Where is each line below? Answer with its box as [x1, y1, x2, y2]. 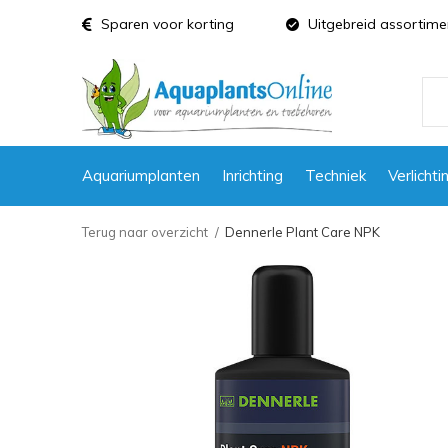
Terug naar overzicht [82, 224, 208, 240]
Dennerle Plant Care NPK [225, 224, 380, 240]
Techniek [305, 165, 366, 185]
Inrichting [222, 165, 283, 185]
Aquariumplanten [82, 165, 200, 185]
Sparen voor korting [97, 15, 234, 33]
